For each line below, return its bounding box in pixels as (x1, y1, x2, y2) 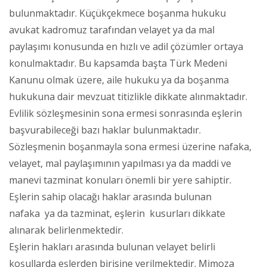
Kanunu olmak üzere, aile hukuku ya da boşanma (9, 73, 229, 86)
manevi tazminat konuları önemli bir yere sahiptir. (9, 173, 231, 187)
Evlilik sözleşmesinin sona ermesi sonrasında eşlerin (9, 106, 242, 120)
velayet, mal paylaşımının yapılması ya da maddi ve (9, 156, 231, 170)
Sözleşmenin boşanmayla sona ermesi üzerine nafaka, (9, 139, 252, 153)
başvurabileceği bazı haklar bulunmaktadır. (9, 123, 201, 136)
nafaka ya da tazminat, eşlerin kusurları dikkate (9, 206, 225, 220)
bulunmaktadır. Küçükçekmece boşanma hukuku (9, 6, 226, 20)
